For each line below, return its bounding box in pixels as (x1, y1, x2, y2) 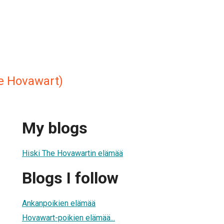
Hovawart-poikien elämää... (22, 212, 115, 222)
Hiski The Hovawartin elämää (22, 148, 123, 158)
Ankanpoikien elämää (22, 198, 95, 208)
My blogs (22, 118, 87, 138)
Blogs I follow (22, 168, 118, 188)
